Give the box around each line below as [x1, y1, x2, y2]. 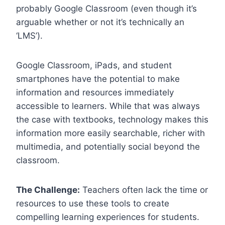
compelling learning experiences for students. [16, 211, 199, 222]
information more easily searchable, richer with [16, 128, 205, 138]
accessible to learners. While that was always [16, 100, 200, 111]
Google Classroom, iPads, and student [16, 60, 172, 70]
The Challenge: [16, 184, 80, 195]
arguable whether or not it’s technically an [16, 17, 184, 27]
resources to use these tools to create [16, 198, 169, 208]
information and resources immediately [16, 87, 174, 97]
